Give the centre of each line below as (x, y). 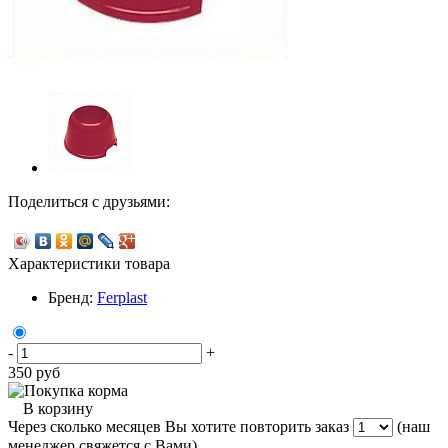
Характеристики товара (89, 264)
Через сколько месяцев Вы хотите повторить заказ (180, 427)
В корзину (58, 409)
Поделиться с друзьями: (89, 202)
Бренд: (72, 298)
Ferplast (122, 298)
